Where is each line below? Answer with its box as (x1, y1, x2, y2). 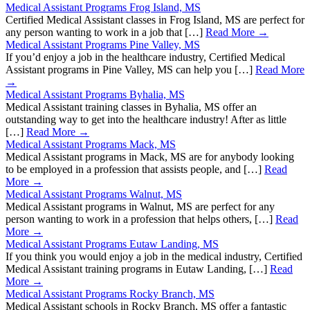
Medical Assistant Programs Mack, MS (6, 138, 176, 151)
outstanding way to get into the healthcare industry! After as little (6, 113, 286, 126)
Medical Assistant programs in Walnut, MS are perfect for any (6, 201, 275, 213)
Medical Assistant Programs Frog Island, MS (6, 1, 201, 14)
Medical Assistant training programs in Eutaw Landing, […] (6, 263, 270, 275)
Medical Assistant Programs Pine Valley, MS (6, 39, 200, 51)
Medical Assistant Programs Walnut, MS (6, 188, 182, 201)
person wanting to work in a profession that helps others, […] (6, 213, 275, 226)
